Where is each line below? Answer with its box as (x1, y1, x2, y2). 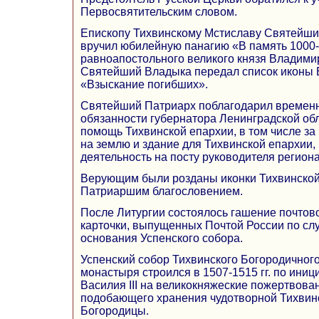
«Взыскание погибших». (80, 78, 208, 90)
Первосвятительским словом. (80, 5, 237, 18)
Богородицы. (80, 304, 149, 317)
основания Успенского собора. (80, 231, 243, 244)
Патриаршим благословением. (80, 184, 243, 197)
